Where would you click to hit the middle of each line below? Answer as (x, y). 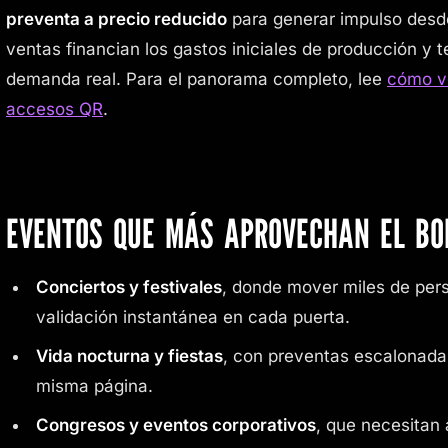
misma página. (94, 385)
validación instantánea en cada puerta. (192, 316)
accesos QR (54, 108)
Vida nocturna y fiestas (129, 355)
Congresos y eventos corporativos (175, 425)
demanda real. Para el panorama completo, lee (196, 78)
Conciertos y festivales (128, 286)
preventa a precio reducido (116, 18)
